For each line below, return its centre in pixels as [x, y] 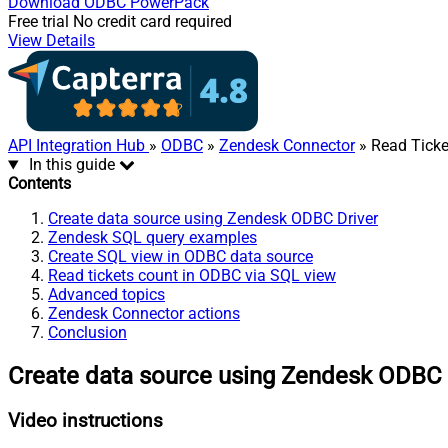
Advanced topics [106, 295]
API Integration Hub [78, 146]
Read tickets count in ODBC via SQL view [192, 276]
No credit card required [152, 22]
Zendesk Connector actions [144, 314]
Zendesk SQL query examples [152, 238]
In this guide [71, 165]
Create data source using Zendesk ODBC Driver [213, 219]
